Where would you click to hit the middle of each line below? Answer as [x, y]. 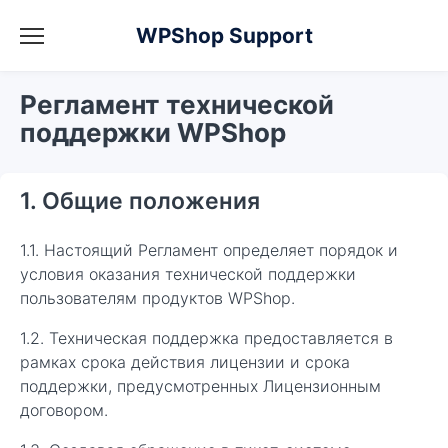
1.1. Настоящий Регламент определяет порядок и [209, 250]
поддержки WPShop [153, 132]
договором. [64, 410]
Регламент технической [177, 104]
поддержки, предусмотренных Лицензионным [200, 386]
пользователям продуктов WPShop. [157, 298]
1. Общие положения [140, 201]
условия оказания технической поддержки [188, 274]
